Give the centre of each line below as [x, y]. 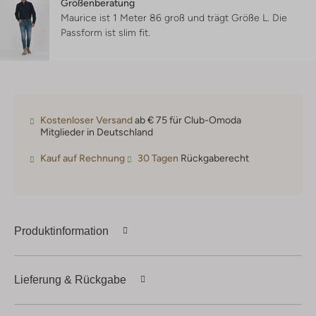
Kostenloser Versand [86, 120]
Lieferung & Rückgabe [70, 279]
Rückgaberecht [214, 158]
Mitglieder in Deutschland [97, 132]
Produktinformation [61, 231]
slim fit [133, 33]
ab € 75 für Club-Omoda [187, 120]
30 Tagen [158, 158]
